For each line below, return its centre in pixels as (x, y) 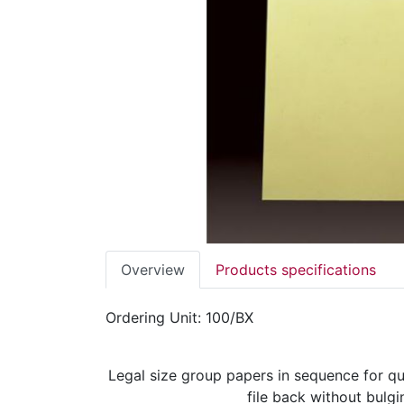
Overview (153, 270)
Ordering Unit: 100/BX (179, 318)
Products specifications (296, 270)
